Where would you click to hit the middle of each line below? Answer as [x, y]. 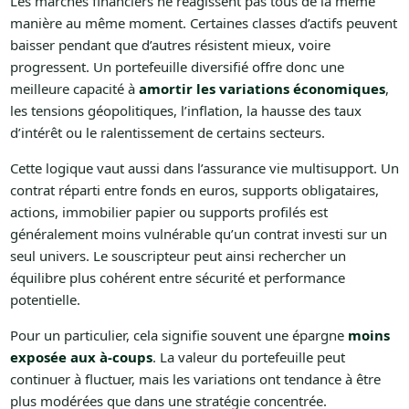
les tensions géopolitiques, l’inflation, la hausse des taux [185, 111]
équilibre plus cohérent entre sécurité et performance [177, 278]
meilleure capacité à [74, 89]
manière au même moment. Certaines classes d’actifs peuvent [203, 23]
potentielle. [45, 300]
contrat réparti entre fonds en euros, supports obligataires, [194, 190]
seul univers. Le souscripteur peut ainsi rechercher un [178, 256]
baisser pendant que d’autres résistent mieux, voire [170, 45]
